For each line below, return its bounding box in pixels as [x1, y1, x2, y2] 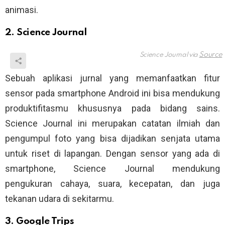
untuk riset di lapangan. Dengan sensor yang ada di [5, 148, 220, 159]
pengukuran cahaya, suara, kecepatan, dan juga [5, 178, 220, 189]
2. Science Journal [5, 28, 87, 38]
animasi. [5, 5, 38, 16]
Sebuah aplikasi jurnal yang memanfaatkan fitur [5, 73, 220, 84]
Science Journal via [139, 52, 199, 59]
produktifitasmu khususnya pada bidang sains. [5, 103, 220, 114]
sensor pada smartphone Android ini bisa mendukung [5, 88, 220, 99]
